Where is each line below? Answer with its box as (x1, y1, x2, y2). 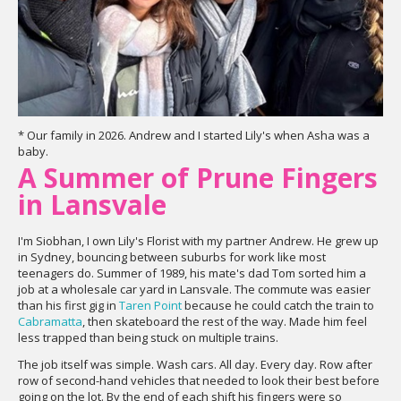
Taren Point (119, 297, 182, 313)
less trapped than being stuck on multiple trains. (18, 329, 278, 346)
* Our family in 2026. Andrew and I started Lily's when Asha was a (18, 127, 370, 143)
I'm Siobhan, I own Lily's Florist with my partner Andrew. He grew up (18, 233, 379, 249)
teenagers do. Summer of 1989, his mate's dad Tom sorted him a (18, 265, 366, 281)
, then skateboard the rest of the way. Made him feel (82, 313, 367, 329)
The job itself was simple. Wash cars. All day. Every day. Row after (18, 356, 372, 372)
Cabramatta (18, 313, 82, 329)
